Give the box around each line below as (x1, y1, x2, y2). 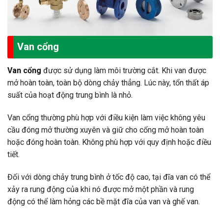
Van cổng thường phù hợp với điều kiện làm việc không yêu (7, 113, 205, 123)
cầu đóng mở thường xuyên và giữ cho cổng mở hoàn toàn (7, 125, 204, 135)
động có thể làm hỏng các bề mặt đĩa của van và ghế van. (7, 196, 200, 206)
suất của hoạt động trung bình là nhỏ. (7, 90, 133, 100)
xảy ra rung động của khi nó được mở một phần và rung (7, 184, 194, 194)
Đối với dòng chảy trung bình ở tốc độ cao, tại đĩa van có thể (7, 172, 210, 182)
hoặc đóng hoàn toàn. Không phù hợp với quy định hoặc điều (7, 137, 211, 147)
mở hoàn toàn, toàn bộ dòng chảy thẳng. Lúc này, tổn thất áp (7, 78, 209, 88)
